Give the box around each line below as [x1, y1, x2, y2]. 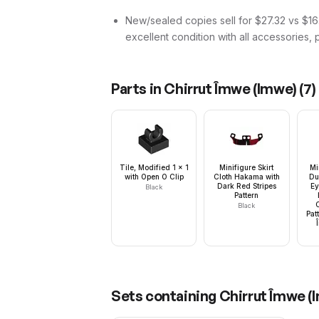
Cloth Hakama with [213, 172, 280, 181]
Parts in [111, 80, 164, 98]
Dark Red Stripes [216, 182, 276, 190]
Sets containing [111, 287, 219, 305]
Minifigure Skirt [219, 163, 274, 172]
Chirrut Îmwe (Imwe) [164, 80, 297, 98]
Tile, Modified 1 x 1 [119, 163, 189, 172]
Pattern [234, 191, 259, 199]
